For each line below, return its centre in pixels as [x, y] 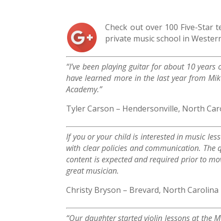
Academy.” [84, 90]
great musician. [93, 171]
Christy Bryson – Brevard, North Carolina [143, 190]
